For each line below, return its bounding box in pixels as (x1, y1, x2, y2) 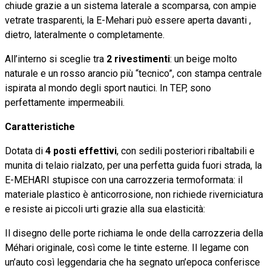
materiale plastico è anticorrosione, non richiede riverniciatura (5, 188, 263, 200)
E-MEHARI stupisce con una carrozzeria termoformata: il (5, 174, 243, 186)
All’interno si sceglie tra (5, 53, 106, 65)
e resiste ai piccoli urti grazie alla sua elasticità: (5, 203, 205, 215)
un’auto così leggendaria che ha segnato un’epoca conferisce (5, 256, 260, 268)
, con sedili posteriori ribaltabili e (117, 145, 255, 157)
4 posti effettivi (45, 145, 117, 157)
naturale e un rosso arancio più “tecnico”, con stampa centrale (5, 67, 262, 79)
